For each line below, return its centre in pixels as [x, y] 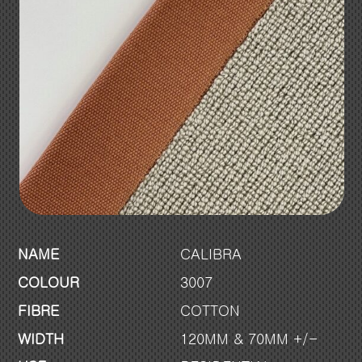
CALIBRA [210, 255]
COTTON [210, 311]
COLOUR [48, 282]
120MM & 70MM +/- [248, 339]
